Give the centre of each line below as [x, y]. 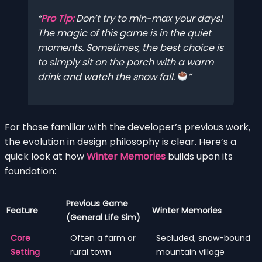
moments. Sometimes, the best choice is [130, 47]
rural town [91, 252]
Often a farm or [103, 238]
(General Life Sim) [103, 218]
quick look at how [46, 157]
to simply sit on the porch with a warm [125, 62]
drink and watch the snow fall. [107, 77]
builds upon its [199, 157]
